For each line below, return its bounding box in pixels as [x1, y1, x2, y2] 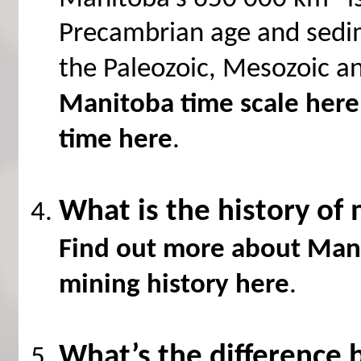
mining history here [58, 271, 289, 301]
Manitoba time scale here [58, 90, 359, 120]
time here [58, 126, 172, 156]
